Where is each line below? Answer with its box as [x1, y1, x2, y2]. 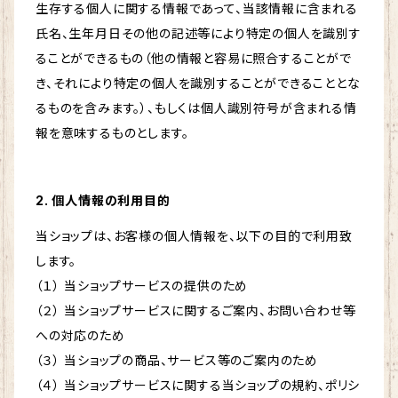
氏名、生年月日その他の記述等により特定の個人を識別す [36, 26, 362, 42]
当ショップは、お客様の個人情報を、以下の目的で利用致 [36, 228, 353, 244]
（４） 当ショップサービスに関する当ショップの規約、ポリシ [36, 378, 361, 394]
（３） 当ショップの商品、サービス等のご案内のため [36, 353, 318, 369]
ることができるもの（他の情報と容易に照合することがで [36, 51, 352, 67]
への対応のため [36, 328, 125, 344]
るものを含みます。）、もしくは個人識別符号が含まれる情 [36, 100, 357, 116]
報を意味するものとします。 [36, 125, 189, 141]
